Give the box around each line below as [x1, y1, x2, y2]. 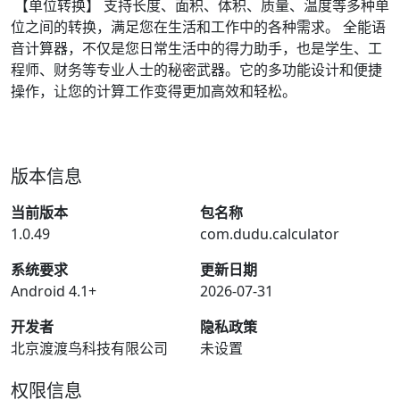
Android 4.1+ [11, 281, 96, 301]
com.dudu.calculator [200, 224, 339, 244]
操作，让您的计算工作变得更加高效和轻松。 [11, 81, 296, 101]
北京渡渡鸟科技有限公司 [11, 338, 168, 358]
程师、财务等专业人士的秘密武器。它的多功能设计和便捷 [11, 60, 382, 79]
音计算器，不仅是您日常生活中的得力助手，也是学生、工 [11, 38, 382, 58]
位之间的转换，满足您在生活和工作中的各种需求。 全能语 [11, 17, 386, 37]
